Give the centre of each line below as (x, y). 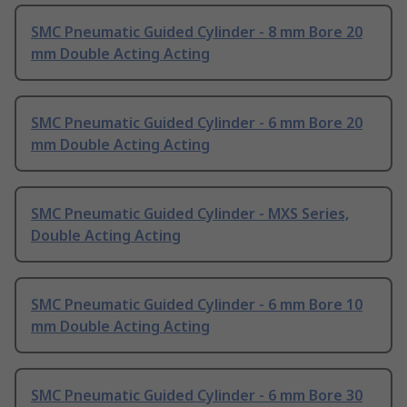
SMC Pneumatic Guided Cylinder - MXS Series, (190, 214)
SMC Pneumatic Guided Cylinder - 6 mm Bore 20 (197, 123)
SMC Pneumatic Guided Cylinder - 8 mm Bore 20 (197, 32)
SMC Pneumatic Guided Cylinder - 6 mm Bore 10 (197, 305)
